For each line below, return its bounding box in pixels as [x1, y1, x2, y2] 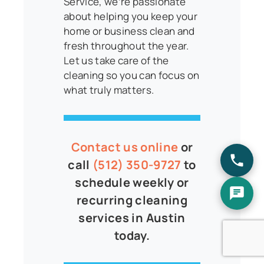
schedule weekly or [75, 174, 189, 190]
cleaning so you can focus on [64, 68, 200, 82]
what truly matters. [64, 82, 154, 97]
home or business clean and [64, 24, 195, 38]
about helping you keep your [64, 9, 198, 23]
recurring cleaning [76, 192, 188, 208]
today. [114, 227, 150, 243]
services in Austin [78, 209, 186, 226]
